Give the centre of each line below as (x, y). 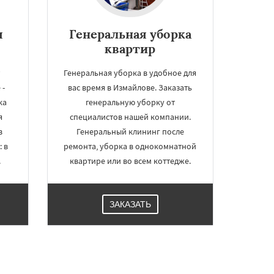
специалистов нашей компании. (130, 117)
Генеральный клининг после (130, 131)
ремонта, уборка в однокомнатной (130, 146)
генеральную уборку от (130, 102)
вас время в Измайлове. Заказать (130, 87)
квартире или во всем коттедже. (130, 161)
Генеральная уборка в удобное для (130, 73)
